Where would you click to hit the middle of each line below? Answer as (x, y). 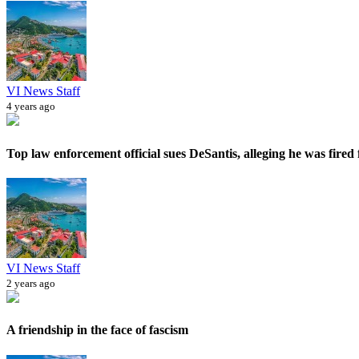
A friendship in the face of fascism (97, 330)
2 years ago (31, 283)
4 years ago (31, 107)
